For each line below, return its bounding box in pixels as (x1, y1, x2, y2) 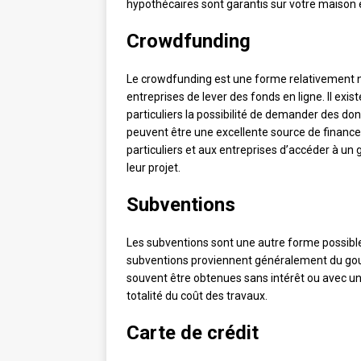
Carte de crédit (127, 322, 259, 345)
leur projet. (127, 161, 180, 175)
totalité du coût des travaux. (127, 289, 268, 303)
